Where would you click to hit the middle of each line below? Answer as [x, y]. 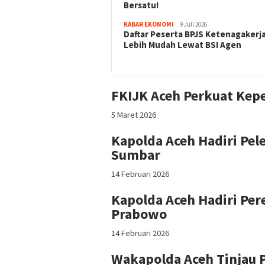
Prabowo [139, 214]
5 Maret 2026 [134, 114]
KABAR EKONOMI [149, 24]
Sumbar [136, 154]
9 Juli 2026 [193, 24]
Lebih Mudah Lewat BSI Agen [182, 44]
